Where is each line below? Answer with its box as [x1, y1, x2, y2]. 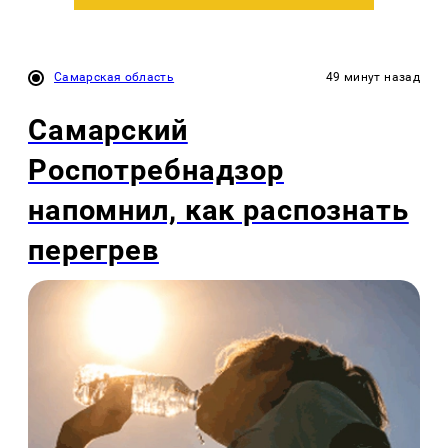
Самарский [28, 113, 188, 148]
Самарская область [54, 70, 175, 85]
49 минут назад [325, 70, 420, 85]
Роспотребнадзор [28, 153, 284, 188]
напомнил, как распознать [28, 193, 409, 228]
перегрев [28, 233, 159, 268]
